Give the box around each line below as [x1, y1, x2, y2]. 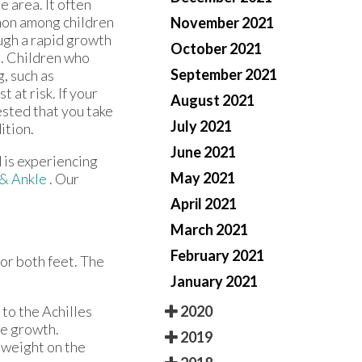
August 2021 [170, 90, 255, 109]
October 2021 [170, 39, 262, 57]
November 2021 [170, 13, 274, 32]
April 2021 [170, 194, 237, 213]
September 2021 [170, 65, 277, 83]
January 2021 [170, 271, 258, 290]
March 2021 [170, 220, 248, 238]
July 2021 [170, 116, 232, 135]
